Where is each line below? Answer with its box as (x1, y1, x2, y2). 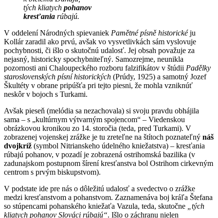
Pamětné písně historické (111, 28, 188, 37)
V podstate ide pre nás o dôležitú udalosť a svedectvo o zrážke (4, 184, 195, 193)
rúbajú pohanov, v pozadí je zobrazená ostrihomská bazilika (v (4, 150, 195, 159)
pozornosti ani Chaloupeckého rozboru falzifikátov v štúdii (4, 63, 186, 72)
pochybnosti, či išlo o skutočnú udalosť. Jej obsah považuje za (4, 46, 195, 54)
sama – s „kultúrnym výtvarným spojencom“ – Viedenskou (4, 115, 185, 124)
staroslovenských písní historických (4, 72, 111, 81)
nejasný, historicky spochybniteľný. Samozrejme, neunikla (4, 54, 183, 63)
